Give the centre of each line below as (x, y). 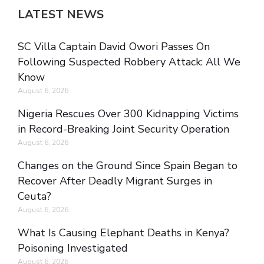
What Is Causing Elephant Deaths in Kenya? (123, 233)
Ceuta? (34, 197)
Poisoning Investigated (73, 248)
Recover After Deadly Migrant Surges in (115, 181)
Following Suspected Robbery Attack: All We (129, 62)
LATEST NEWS (61, 15)
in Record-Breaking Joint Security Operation (123, 129)
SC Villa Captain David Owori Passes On (114, 47)
